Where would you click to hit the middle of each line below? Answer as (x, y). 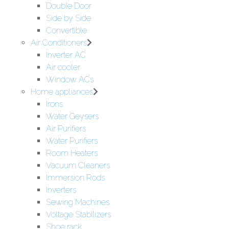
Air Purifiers (66, 129)
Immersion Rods (75, 178)
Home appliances (62, 92)
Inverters (61, 190)
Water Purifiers (72, 141)
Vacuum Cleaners (78, 165)
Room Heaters (72, 153)
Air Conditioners (59, 43)
